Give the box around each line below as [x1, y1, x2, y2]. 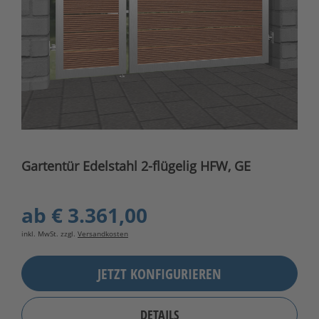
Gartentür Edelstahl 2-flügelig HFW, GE [21, 157, 251, 175]
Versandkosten [78, 229, 128, 239]
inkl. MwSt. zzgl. [21, 229, 78, 239]
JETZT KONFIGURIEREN [98, 263, 221, 283]
